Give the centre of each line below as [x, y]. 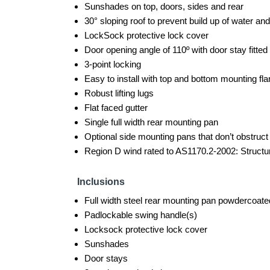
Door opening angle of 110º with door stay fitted [176, 50]
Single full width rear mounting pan [151, 122]
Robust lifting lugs [119, 93]
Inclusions [101, 182]
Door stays [106, 258]
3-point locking [113, 64]
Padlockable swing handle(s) [141, 215]
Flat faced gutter [116, 108]
